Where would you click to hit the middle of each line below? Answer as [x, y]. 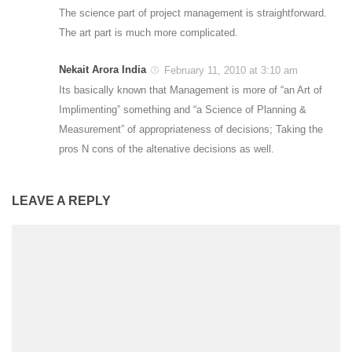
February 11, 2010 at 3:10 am [229, 71]
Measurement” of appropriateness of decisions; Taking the [191, 130]
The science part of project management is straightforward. [193, 13]
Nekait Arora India [103, 70]
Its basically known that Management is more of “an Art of [191, 90]
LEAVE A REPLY [61, 201]
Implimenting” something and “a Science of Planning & [183, 110]
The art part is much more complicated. [148, 33]
